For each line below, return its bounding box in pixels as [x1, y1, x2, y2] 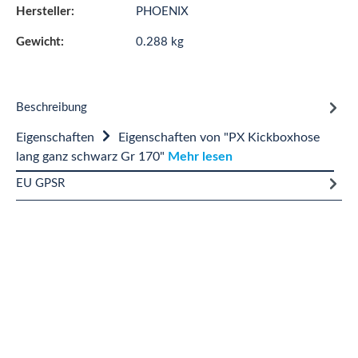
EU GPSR [16, 177, 65, 189]
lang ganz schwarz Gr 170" [16, 150, 168, 163]
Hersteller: [16, 6, 74, 18]
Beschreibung [16, 101, 87, 113]
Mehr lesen [168, 150, 233, 163]
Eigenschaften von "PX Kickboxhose [118, 131, 320, 144]
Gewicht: [16, 36, 64, 48]
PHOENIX [136, 6, 189, 18]
